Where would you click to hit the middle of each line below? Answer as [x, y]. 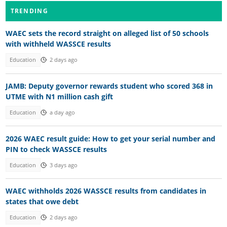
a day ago [62, 113]
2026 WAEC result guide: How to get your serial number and [110, 138]
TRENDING [29, 11]
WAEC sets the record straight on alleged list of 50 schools [107, 33]
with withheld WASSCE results [58, 44]
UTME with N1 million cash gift [59, 96]
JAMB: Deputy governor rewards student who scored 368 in [109, 86]
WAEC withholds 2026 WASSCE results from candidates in [106, 191]
